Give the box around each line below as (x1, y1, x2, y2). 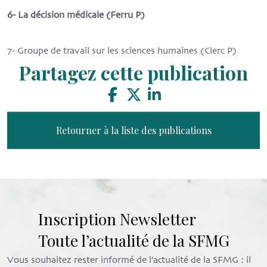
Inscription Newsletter (38, 209, 196, 230)
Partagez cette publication (19, 60, 248, 86)
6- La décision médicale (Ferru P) (7, 9, 145, 23)
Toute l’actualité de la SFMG (38, 230, 229, 252)
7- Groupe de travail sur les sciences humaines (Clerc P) (7, 45, 237, 58)
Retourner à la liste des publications (55, 124, 212, 137)
